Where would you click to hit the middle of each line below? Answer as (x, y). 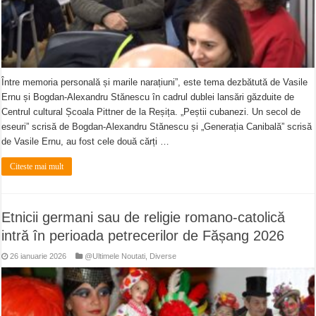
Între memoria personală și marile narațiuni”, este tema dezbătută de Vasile (155, 82)
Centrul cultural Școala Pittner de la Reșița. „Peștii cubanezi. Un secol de (151, 111)
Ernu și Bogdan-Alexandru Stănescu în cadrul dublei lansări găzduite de (148, 97)
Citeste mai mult (37, 166)
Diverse (163, 256)
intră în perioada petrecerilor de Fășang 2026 (143, 235)
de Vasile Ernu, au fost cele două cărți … (86, 141)
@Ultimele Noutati (115, 256)
